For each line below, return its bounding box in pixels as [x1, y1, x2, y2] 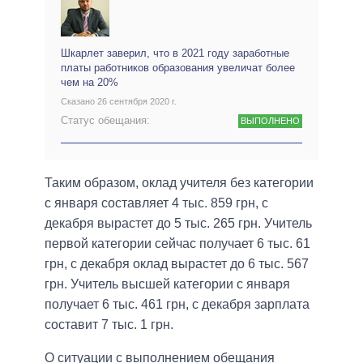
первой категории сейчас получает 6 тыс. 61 [45, 236, 310, 250]
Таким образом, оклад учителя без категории [45, 175, 314, 190]
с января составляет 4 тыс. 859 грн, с [45, 195, 268, 210]
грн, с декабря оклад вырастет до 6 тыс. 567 [45, 256, 309, 271]
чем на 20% [61, 75, 118, 88]
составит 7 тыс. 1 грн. [45, 317, 173, 331]
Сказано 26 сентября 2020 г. [61, 96, 177, 107]
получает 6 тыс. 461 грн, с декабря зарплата [45, 297, 310, 311]
